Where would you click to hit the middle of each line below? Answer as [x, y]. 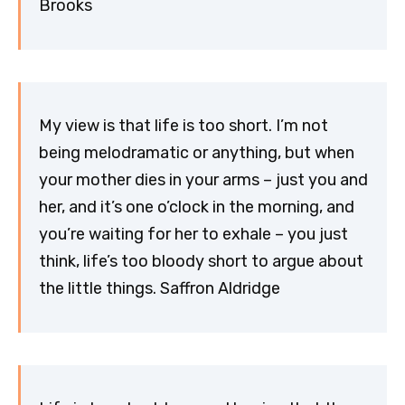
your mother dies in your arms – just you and [203, 180]
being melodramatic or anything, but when [197, 153]
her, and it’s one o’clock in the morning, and [197, 207]
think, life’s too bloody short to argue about [201, 262]
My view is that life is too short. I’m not [184, 126]
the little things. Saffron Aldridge [160, 289]
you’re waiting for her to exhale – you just [193, 235]
